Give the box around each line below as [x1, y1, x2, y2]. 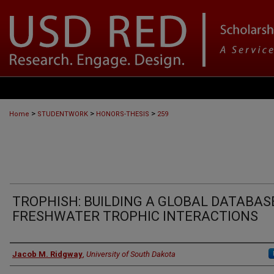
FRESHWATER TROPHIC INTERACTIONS [12, 209, 258, 224]
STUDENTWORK [37, 110, 88, 118]
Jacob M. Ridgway [12, 250, 83, 259]
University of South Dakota [86, 250, 176, 259]
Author [10, 246, 46, 261]
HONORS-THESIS [96, 110, 149, 118]
